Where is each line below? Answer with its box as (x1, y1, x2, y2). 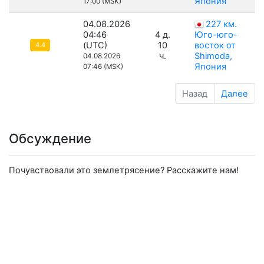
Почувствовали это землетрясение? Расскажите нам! (9, 165, 239, 176)
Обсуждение (9, 130, 91, 146)
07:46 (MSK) (83, 62, 123, 71)
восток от (194, 40, 236, 51)
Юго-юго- (194, 29, 237, 41)
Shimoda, (194, 51, 232, 62)
